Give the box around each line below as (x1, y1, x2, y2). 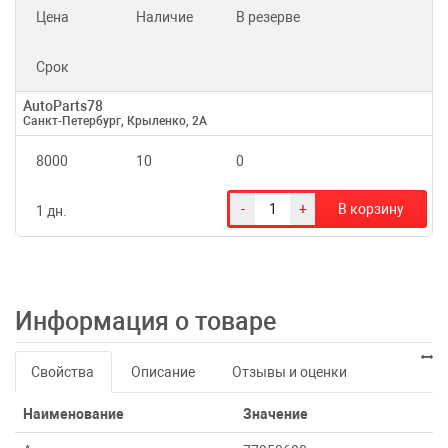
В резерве (236, 9, 300, 25)
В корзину (338, 201, 404, 217)
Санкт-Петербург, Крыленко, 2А (23, 114, 207, 128)
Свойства (31, 364, 94, 380)
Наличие (136, 9, 193, 25)
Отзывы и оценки (232, 364, 347, 380)
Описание (131, 364, 195, 380)
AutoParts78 (23, 98, 103, 114)
